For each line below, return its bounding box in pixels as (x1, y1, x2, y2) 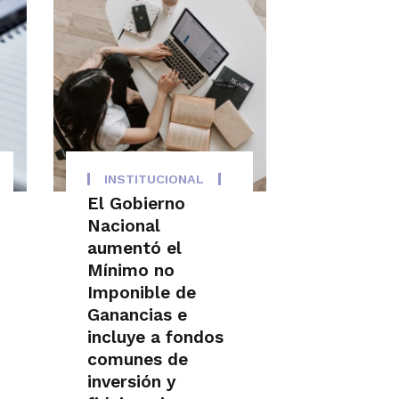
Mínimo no (87, 260, 175, 281)
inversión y (87, 371, 176, 393)
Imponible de (87, 282, 197, 304)
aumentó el (87, 238, 183, 259)
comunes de (87, 349, 189, 370)
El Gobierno (87, 193, 186, 215)
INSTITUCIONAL (104, 172, 205, 187)
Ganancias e (87, 305, 188, 326)
